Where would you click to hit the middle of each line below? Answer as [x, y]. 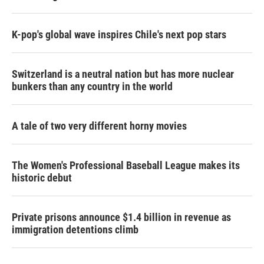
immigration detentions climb [75, 229]
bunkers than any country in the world [92, 86]
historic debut [42, 177]
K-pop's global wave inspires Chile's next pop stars [119, 34]
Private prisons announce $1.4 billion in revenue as [121, 217]
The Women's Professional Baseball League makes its [126, 165]
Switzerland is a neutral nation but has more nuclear [123, 74]
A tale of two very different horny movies [99, 126]
